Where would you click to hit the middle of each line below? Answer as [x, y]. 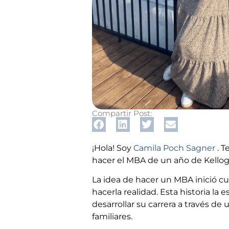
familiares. [112, 217]
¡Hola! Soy [112, 148]
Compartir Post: [122, 113]
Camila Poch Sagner [174, 148]
